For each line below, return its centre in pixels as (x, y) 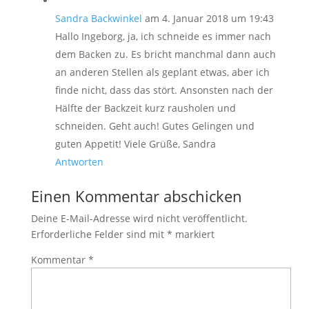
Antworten (79, 162)
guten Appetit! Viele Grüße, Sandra (135, 144)
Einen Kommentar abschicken (136, 196)
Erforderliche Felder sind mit (99, 234)
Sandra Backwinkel (98, 18)
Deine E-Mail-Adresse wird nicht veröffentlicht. (139, 218)
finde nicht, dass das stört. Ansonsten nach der (164, 90)
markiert (193, 234)
